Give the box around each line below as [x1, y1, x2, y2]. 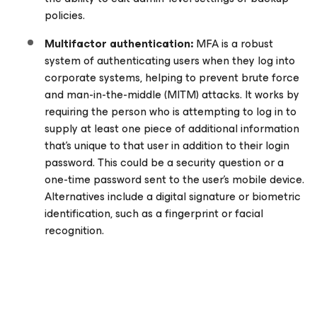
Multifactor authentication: [45, 34, 193, 53]
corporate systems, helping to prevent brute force [45, 68, 299, 87]
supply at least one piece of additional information [45, 119, 299, 138]
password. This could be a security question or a [45, 153, 284, 172]
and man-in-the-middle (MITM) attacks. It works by [45, 85, 299, 104]
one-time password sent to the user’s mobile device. [45, 170, 304, 189]
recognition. [45, 221, 104, 240]
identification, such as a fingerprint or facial [45, 204, 263, 223]
